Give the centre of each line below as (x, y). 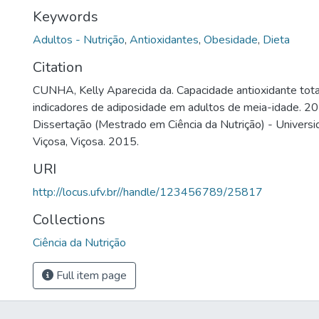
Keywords (66, 17)
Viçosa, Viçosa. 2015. (86, 142)
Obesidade (231, 40)
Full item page (90, 276)
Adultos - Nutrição (79, 40)
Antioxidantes (164, 40)
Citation (58, 67)
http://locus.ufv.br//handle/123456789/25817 (148, 192)
